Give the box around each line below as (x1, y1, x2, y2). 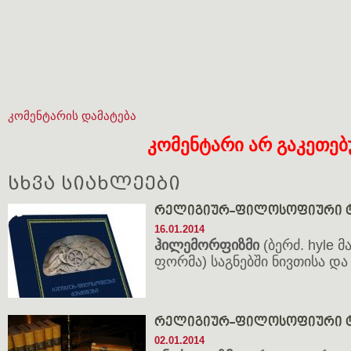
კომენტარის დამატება (8, 109, 136, 122)
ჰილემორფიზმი (154, 237, 263, 253)
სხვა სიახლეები (8, 173, 180, 194)
